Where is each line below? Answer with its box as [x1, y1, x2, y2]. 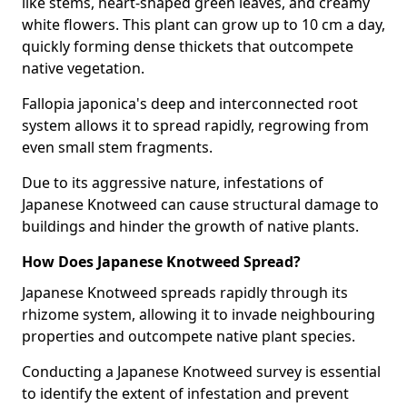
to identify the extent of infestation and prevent [22, 383, 349, 403]
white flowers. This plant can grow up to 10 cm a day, [22, 15, 385, 35]
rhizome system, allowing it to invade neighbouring [22, 304, 375, 324]
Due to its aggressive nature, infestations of [22, 173, 323, 193]
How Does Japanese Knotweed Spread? [22, 252, 301, 272]
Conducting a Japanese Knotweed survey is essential [22, 362, 381, 382]
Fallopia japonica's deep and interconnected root [22, 94, 358, 114]
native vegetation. [22, 58, 144, 78]
